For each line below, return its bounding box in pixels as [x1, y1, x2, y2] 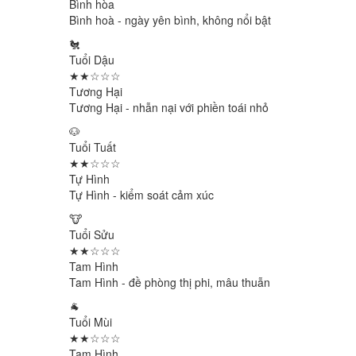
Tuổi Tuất [69, 139, 116, 155]
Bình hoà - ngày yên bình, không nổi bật [69, 12, 271, 28]
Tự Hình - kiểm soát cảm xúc [69, 187, 214, 203]
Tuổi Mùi [69, 314, 112, 330]
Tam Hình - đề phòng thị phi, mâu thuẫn [69, 274, 270, 290]
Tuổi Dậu [69, 52, 114, 68]
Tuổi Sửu [69, 226, 114, 242]
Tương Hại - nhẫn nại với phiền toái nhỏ [69, 99, 269, 115]
